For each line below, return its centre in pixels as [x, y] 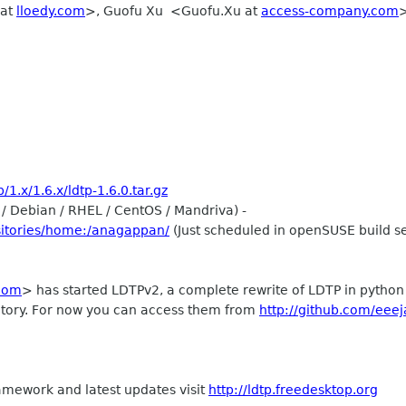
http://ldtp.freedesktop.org [293, 390]
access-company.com [330, 11]
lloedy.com [51, 11]
